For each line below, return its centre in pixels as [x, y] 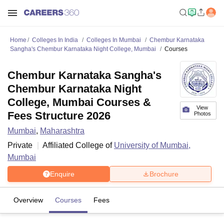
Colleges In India [55, 40]
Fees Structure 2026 [59, 116]
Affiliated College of [78, 145]
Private [20, 145]
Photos [202, 113]
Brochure [164, 174]
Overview [28, 200]
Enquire [62, 174]
